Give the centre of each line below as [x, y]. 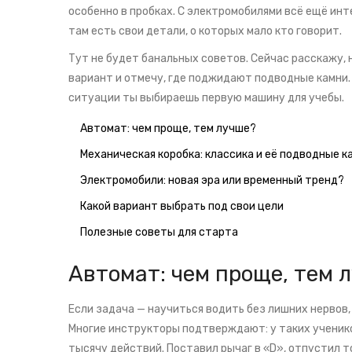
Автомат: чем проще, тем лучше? [168, 129]
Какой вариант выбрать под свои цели [182, 207]
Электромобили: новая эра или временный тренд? [212, 181]
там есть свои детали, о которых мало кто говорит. [205, 31]
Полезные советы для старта [159, 233]
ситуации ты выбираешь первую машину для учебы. [206, 98]
